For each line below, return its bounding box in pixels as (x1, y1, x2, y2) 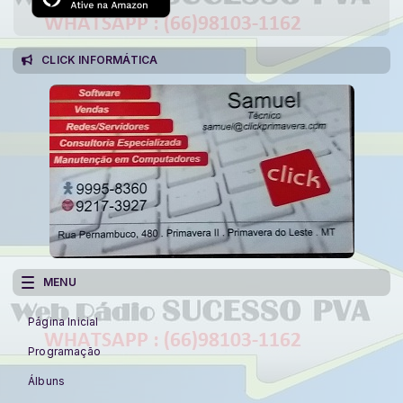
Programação (28, 344, 101, 358)
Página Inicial (28, 314, 99, 328)
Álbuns (28, 373, 66, 388)
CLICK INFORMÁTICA (41, 52, 158, 67)
